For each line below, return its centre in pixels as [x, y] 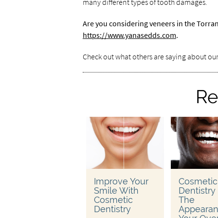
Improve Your [121, 181]
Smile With [116, 190]
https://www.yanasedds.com [129, 35]
